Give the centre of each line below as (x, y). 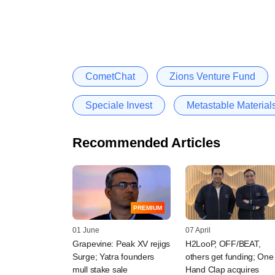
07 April (198, 230)
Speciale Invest (119, 105)
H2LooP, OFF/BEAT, (223, 244)
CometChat (110, 76)
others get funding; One (230, 257)
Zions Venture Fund (212, 76)
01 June (86, 230)
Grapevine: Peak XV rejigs (122, 244)
